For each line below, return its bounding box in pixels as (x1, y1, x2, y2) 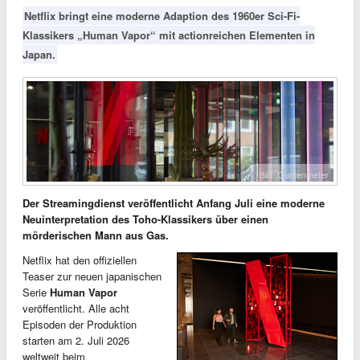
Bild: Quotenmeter (259, 167, 329, 181)
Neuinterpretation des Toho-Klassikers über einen (22, 211, 268, 227)
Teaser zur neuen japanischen (22, 268, 162, 284)
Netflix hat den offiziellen (22, 252, 137, 268)
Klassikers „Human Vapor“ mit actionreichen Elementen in (22, 27, 315, 43)
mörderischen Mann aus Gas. (22, 227, 169, 243)
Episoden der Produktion (22, 316, 137, 332)
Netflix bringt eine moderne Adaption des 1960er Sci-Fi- (24, 8, 300, 23)
